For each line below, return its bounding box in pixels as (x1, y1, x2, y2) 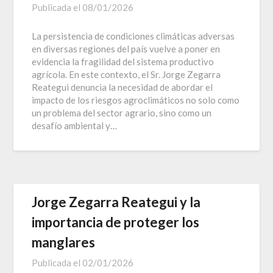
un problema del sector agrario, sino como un (32, 107, 212, 118)
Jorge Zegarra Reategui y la (32, 193, 201, 210)
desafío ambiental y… (32, 119, 118, 131)
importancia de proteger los (32, 213, 200, 230)
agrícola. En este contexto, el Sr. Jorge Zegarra (32, 68, 221, 80)
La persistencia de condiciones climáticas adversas (32, 30, 235, 41)
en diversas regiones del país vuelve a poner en (32, 43, 221, 54)
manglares (32, 233, 96, 250)
